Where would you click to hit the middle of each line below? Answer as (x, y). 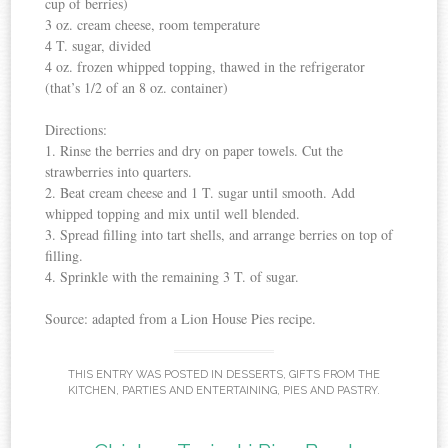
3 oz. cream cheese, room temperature (153, 25)
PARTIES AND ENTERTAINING (199, 390)
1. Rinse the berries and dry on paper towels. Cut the (194, 151)
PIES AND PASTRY (330, 390)
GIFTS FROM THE (334, 374)
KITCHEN (92, 390)
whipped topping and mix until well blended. (173, 214)
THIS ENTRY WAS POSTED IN (147, 374)
